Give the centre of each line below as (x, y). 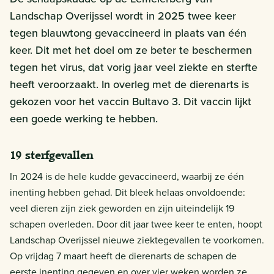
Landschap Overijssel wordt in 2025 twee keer (123, 15)
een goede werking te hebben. (84, 118)
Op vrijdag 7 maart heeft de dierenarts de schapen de (123, 256)
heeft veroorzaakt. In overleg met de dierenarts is (129, 84)
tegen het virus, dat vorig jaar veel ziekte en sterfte (134, 67)
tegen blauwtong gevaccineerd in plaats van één (128, 32)
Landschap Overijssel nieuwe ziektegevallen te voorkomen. (137, 240)
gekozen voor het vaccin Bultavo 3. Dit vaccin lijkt (131, 101)
